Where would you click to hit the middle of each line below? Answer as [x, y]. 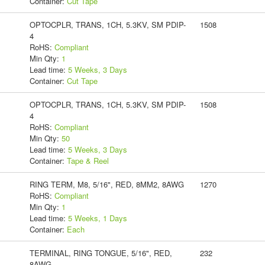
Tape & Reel [88, 160]
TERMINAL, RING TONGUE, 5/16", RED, [101, 253]
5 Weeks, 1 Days [97, 218]
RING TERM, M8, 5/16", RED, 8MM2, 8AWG [106, 184]
